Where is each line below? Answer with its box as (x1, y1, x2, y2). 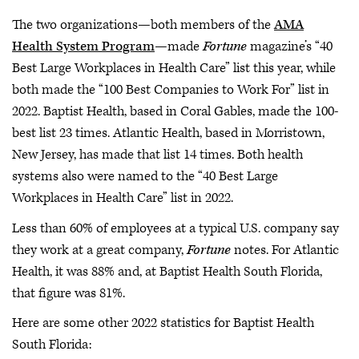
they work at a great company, (12, 240, 187, 259)
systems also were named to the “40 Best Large (12, 167, 278, 185)
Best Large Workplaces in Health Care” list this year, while (12, 59, 336, 77)
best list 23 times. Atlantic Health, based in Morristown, (12, 124, 325, 142)
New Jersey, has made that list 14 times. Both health (12, 146, 303, 163)
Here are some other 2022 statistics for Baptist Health (12, 314, 314, 332)
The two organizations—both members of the (12, 16, 274, 34)
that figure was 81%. (12, 284, 125, 302)
